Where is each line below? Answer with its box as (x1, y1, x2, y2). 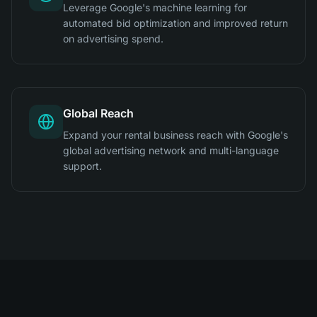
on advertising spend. (63, 33, 163, 45)
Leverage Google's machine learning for (63, 1, 247, 13)
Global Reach (63, 106, 134, 120)
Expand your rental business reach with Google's (63, 129, 288, 141)
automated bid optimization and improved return (63, 17, 288, 29)
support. (63, 160, 102, 172)
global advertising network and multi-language (63, 144, 279, 156)
